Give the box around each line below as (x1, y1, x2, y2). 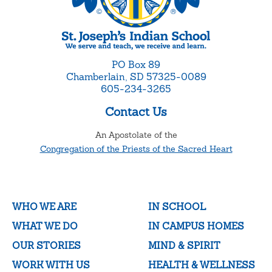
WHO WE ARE (12, 200, 76, 212)
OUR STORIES (12, 239, 81, 251)
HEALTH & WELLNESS (148, 259, 255, 271)
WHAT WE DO (12, 220, 78, 232)
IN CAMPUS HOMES (148, 220, 244, 232)
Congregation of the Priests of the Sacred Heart (39, 143, 233, 154)
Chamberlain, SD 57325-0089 (66, 70, 206, 83)
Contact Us (105, 104, 167, 119)
